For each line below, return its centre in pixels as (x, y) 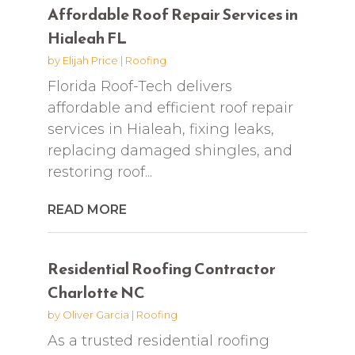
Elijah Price (90, 60)
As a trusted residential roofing (158, 340)
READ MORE (87, 209)
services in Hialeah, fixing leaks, (160, 129)
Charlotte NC (96, 292)
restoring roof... (99, 172)
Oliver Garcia (95, 314)
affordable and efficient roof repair (170, 107)
